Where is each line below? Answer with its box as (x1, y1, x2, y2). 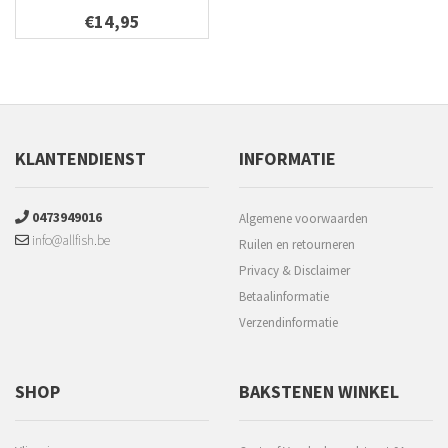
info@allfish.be (29, 231, 110, 249)
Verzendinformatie (239, 314, 338, 331)
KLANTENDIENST (15, 147, 146, 170)
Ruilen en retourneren (239, 236, 355, 253)
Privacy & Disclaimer (239, 262, 350, 279)
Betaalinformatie (239, 288, 329, 305)
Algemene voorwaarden (239, 210, 368, 227)
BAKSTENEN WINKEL (239, 380, 399, 403)
